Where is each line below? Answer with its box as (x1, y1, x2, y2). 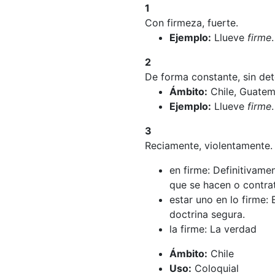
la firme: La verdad (169, 223, 257, 235)
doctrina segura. (169, 208, 245, 220)
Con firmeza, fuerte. (145, 17, 238, 29)
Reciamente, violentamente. (145, 139, 273, 152)
